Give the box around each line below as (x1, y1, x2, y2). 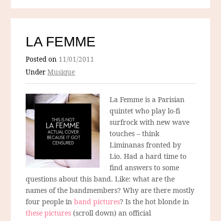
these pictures (26, 208, 72, 218)
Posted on (26, 55, 59, 64)
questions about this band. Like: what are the (26, 174, 175, 184)
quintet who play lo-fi (110, 106, 181, 116)
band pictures (74, 197, 120, 207)
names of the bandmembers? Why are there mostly (26, 185, 195, 195)
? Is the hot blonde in (120, 197, 189, 207)
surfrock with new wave (110, 117, 190, 127)
